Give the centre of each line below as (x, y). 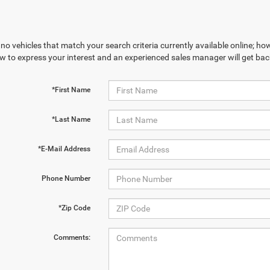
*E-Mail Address (64, 149)
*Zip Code (74, 208)
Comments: (72, 237)
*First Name (71, 90)
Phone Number (66, 178)
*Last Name (71, 119)
